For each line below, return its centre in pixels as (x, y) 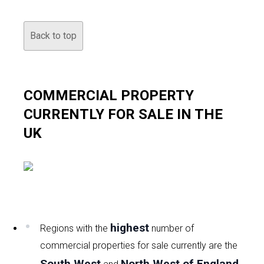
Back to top (53, 36)
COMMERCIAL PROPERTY (109, 95)
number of (171, 228)
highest (130, 228)
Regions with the (75, 228)
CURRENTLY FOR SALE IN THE (123, 114)
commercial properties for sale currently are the (139, 245)
